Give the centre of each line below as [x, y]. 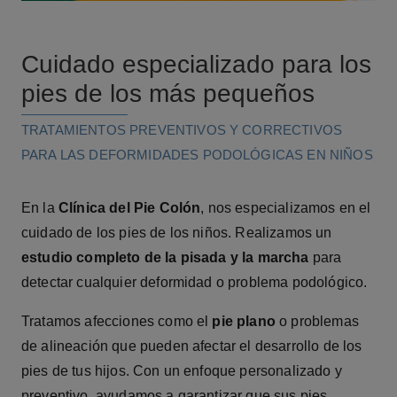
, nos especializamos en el [286, 207]
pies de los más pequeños [168, 93]
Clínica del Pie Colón [129, 207]
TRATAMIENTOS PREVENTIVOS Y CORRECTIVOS [182, 129]
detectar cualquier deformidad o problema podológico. [195, 282]
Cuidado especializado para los [196, 64]
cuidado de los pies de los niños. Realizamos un [177, 232]
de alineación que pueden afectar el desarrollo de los [192, 346]
